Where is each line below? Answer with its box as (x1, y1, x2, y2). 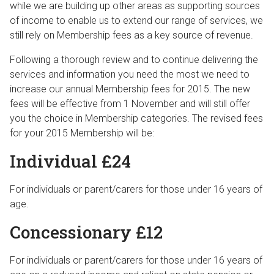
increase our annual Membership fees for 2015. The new (10, 83, 250, 95)
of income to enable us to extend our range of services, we (10, 15, 263, 26)
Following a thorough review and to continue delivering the (10, 54, 258, 65)
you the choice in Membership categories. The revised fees (10, 113, 263, 124)
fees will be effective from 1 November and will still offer (10, 98, 250, 109)
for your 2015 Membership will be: (10, 127, 154, 139)
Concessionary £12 (10, 221, 163, 243)
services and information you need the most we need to (10, 68, 250, 80)
